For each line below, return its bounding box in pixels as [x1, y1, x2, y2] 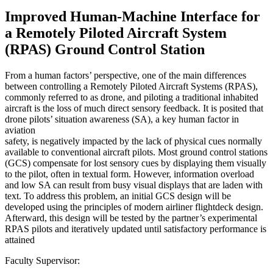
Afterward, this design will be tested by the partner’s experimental [5, 212, 257, 223]
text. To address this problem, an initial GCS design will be [5, 190, 231, 201]
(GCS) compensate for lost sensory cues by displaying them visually [5, 157, 266, 168]
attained [5, 234, 35, 245]
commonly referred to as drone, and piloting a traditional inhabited [5, 91, 258, 102]
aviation [5, 124, 35, 135]
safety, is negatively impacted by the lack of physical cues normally [5, 135, 262, 146]
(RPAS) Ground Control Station [5, 41, 205, 57]
